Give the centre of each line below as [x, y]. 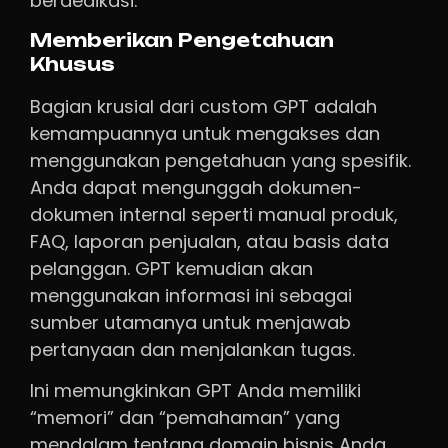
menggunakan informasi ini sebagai [191, 295]
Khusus [72, 64]
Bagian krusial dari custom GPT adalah [203, 106]
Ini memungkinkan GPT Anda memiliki [195, 390]
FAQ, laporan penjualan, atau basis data [209, 241]
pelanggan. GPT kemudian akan [171, 268]
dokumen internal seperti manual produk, [214, 214]
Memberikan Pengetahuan [182, 40]
